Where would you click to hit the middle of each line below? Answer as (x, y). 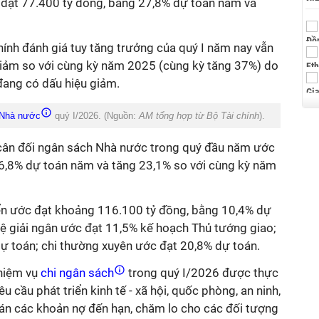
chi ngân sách (77, 273)
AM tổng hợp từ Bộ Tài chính (199, 116)
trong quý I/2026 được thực (202, 273)
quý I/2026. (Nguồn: (95, 116)
